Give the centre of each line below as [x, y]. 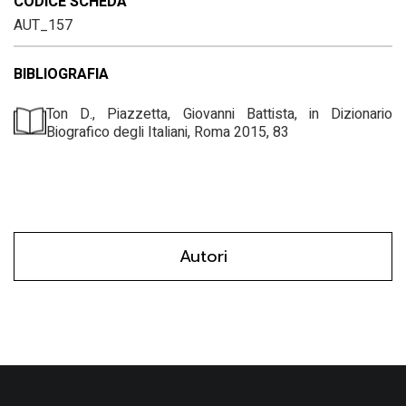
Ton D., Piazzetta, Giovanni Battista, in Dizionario [219, 114]
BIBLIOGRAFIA [61, 74]
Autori [203, 256]
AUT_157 [43, 25]
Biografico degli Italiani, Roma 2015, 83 [168, 132]
